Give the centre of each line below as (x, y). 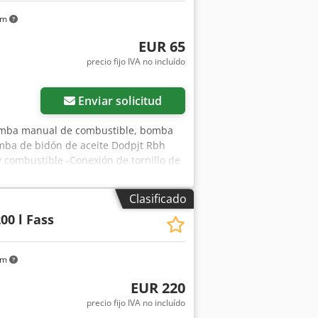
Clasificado (158, 199)
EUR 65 (161, 47)
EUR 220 (158, 287)
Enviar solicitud (120, 101)
